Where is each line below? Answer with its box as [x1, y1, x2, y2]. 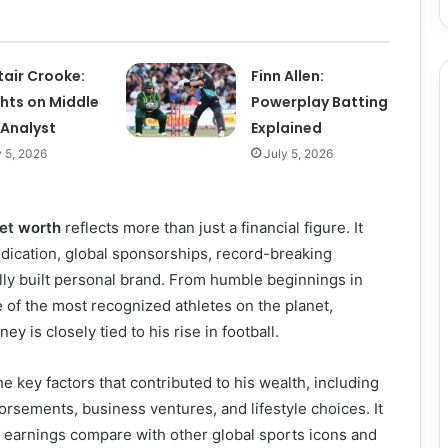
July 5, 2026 [264, 146, 334, 161]
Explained [251, 118, 323, 138]
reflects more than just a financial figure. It [61, 218, 363, 237]
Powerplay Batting [251, 92, 389, 112]
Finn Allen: [251, 66, 325, 86]
